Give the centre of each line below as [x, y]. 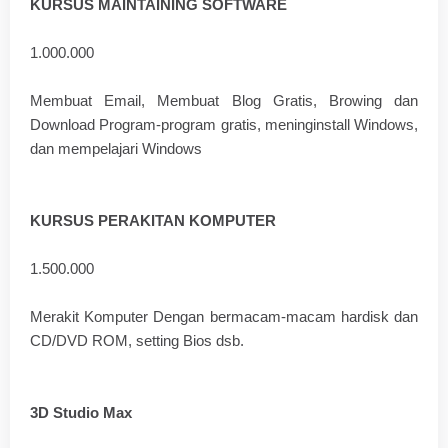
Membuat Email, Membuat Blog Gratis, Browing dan [224, 100]
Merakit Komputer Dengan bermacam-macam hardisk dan [224, 316]
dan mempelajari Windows [116, 148]
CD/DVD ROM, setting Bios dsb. [137, 340]
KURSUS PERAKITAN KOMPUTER [153, 220]
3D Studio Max [81, 412]
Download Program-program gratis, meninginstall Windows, [224, 124]
